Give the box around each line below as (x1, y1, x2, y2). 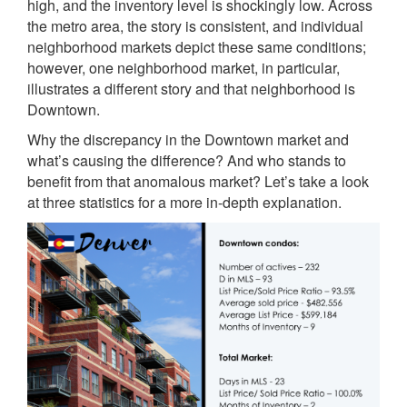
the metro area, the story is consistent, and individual (27, 15, 363, 36)
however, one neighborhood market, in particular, (27, 57, 340, 78)
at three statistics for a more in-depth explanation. (27, 192, 342, 213)
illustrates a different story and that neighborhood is (27, 78, 355, 99)
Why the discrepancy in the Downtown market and (27, 129, 349, 150)
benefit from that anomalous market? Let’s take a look (27, 171, 369, 192)
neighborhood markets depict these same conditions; (27, 36, 366, 57)
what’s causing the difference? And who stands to (27, 150, 346, 171)
